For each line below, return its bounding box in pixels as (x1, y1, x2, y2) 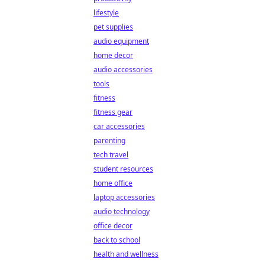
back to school (93, 235, 140, 245)
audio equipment (93, 36, 149, 46)
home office (93, 178, 132, 188)
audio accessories (93, 64, 153, 75)
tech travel (93, 150, 128, 160)
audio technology (93, 206, 150, 216)
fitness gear (93, 107, 132, 117)
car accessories (93, 121, 145, 131)
